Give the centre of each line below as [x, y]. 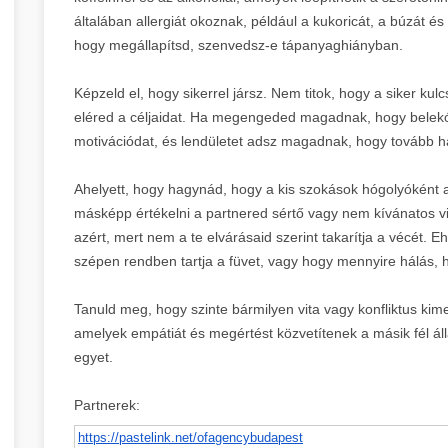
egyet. [93, 356]
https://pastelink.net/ [137, 437]
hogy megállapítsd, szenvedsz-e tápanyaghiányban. [238, 44]
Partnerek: [107, 404]
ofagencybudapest [250, 437]
